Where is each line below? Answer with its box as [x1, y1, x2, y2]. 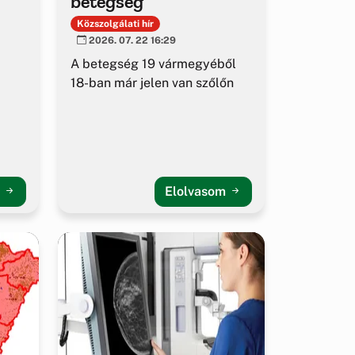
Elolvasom [165, 184, 229, 200]
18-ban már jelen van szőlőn [71, 75, 234, 91]
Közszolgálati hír [76, 17, 154, 29]
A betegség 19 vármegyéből [71, 56, 236, 72]
